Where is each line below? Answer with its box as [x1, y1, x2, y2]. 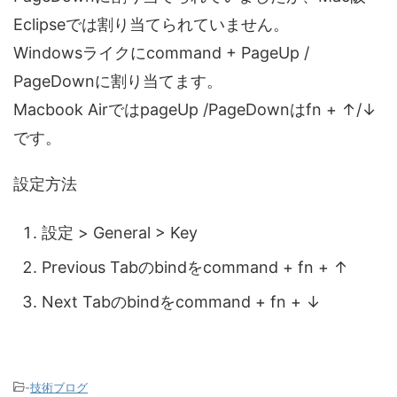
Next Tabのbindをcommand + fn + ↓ [42, 292, 321, 311]
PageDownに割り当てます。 [13, 71, 222, 90]
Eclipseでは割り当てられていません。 [13, 14, 289, 34]
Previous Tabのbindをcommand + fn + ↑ [42, 258, 348, 276]
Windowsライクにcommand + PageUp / [13, 43, 309, 62]
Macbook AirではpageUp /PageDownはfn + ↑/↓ [13, 99, 377, 119]
